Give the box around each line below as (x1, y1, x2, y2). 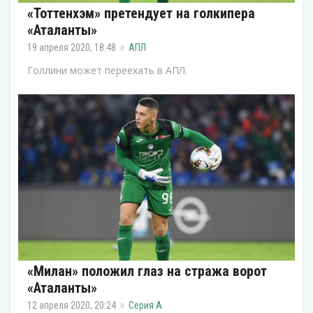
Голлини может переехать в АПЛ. (27, 64, 187, 78)
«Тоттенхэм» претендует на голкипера (27, 5, 255, 22)
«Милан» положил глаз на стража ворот (27, 262, 267, 279)
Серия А (129, 299, 162, 311)
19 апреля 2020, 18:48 (27, 42, 116, 54)
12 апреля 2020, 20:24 (27, 299, 116, 311)
